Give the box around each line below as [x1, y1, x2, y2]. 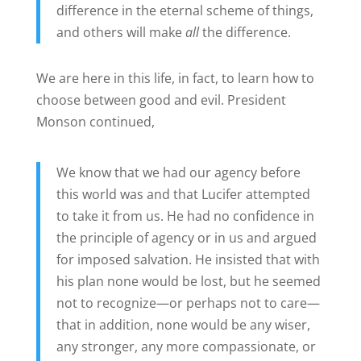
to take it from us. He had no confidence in [56, 206, 314, 225]
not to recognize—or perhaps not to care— [56, 293, 320, 312]
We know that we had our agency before [56, 163, 301, 181]
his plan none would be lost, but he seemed [56, 272, 321, 290]
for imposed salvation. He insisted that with [56, 250, 320, 268]
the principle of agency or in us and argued [56, 228, 317, 247]
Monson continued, [35, 112, 155, 131]
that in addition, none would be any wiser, [56, 315, 310, 334]
